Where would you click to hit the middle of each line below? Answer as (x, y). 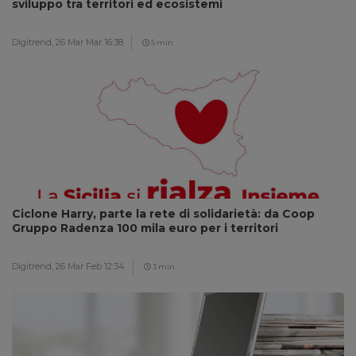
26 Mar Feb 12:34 (90, 266)
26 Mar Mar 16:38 (89, 42)
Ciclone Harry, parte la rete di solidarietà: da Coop (163, 214)
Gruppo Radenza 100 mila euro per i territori (145, 228)
